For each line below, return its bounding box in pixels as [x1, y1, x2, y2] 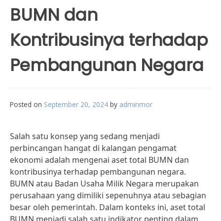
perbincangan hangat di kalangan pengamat [10, 143, 177, 153]
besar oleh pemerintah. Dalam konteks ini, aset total [10, 202, 205, 213]
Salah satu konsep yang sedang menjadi [10, 131, 160, 142]
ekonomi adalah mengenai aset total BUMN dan [10, 154, 189, 165]
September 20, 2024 [44, 100, 108, 109]
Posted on [10, 100, 44, 109]
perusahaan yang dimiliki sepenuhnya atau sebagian [10, 190, 206, 201]
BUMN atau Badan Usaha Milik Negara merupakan [10, 178, 199, 189]
